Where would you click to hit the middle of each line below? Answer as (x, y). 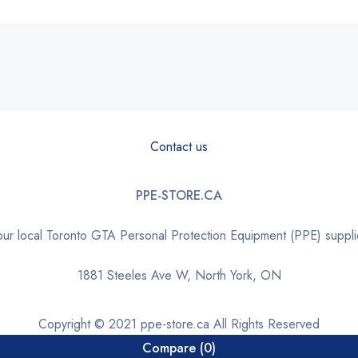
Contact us (179, 147)
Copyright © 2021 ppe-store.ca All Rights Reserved (179, 324)
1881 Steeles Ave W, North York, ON (179, 275)
